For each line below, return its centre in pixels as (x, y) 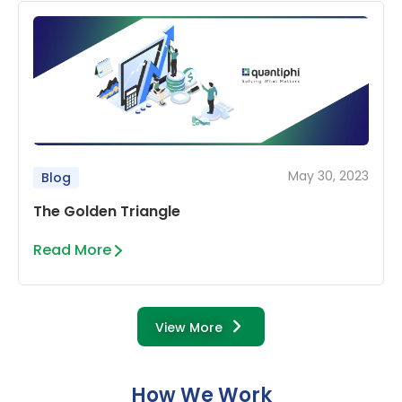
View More (189, 328)
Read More (72, 249)
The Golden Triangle (107, 211)
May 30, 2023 (328, 176)
